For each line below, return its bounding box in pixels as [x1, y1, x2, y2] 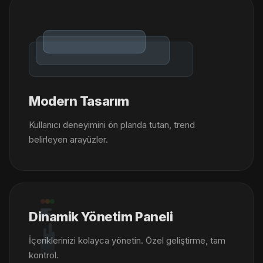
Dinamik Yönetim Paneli [29, 209, 173, 224]
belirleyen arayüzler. [29, 134, 108, 145]
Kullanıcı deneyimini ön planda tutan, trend [29, 119, 195, 130]
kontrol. [29, 249, 59, 261]
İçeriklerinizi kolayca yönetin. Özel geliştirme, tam [29, 235, 225, 246]
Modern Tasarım [29, 93, 129, 109]
